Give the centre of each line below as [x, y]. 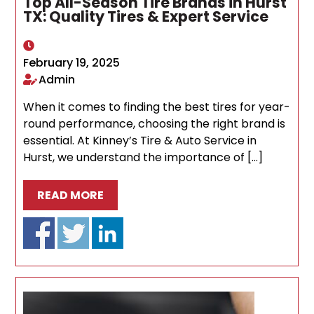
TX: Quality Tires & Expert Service [146, 17]
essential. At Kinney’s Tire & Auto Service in [140, 141]
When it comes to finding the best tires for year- [157, 107]
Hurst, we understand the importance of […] [143, 158]
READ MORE [71, 196]
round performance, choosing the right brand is [155, 124]
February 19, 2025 [72, 63]
